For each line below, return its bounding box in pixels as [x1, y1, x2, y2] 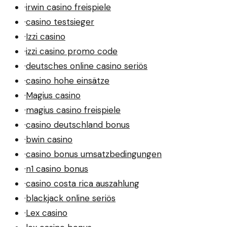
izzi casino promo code [26, 45, 118, 57]
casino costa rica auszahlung [26, 177, 139, 189]
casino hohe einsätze [26, 74, 109, 86]
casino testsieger [26, 16, 94, 27]
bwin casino [26, 133, 72, 145]
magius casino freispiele [26, 104, 121, 116]
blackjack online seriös [26, 192, 116, 204]
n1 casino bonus [26, 163, 88, 174]
